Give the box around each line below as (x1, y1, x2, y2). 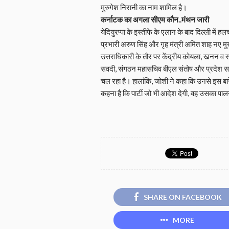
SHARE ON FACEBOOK (143, 192, 222, 201)
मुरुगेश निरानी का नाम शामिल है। (101, 2, 187, 12)
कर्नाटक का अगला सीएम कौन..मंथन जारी (101, 14, 209, 24)
